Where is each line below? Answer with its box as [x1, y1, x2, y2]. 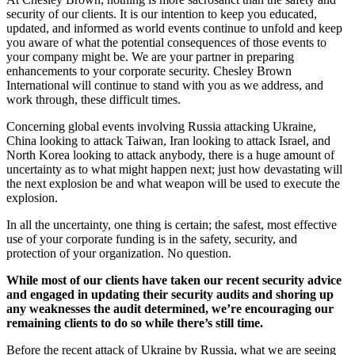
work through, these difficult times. [6, 92, 181, 106]
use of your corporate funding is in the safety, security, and [6, 231, 297, 246]
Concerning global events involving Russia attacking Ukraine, [6, 119, 316, 133]
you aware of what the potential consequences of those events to [6, 35, 326, 49]
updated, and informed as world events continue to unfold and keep [6, 21, 342, 35]
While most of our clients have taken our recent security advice [6, 273, 342, 287]
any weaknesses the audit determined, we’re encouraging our [6, 301, 334, 315]
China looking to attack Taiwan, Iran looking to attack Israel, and [6, 133, 330, 147]
